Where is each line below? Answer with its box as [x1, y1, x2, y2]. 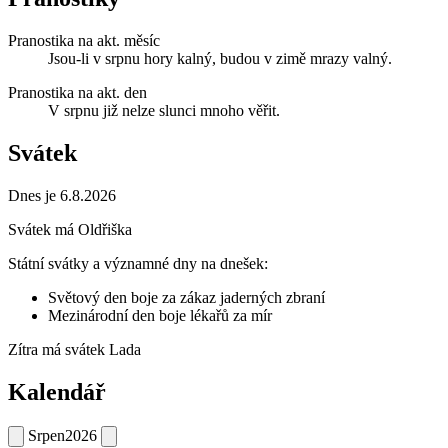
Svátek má [8, 220, 78, 238]
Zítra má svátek [8, 340, 109, 358]
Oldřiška [78, 220, 132, 238]
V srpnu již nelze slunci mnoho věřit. [48, 101, 280, 119]
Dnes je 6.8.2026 [8, 186, 116, 204]
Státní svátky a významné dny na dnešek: [8, 254, 268, 272]
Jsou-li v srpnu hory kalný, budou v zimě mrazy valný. [48, 49, 392, 67]
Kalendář [8, 378, 106, 405]
